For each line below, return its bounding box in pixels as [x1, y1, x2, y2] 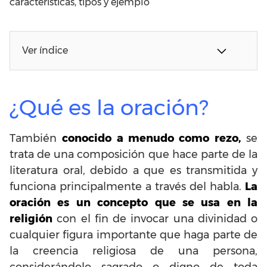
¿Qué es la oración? [10, 94, 209, 120]
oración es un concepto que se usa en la [10, 195, 257, 209]
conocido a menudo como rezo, [62, 131, 241, 145]
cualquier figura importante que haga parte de [10, 228, 257, 241]
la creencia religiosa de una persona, [10, 244, 257, 257]
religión [10, 212, 52, 225]
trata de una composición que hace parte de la [10, 147, 257, 161]
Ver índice [22, 44, 68, 56]
